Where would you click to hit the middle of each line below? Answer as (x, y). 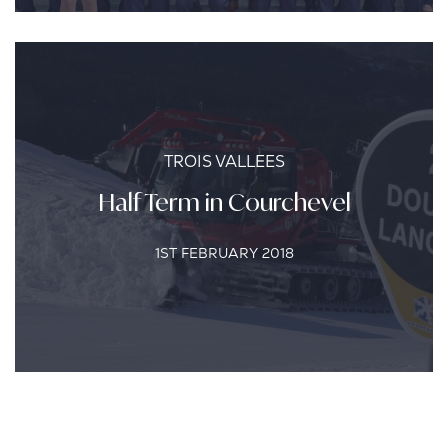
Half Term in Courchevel (224, 202)
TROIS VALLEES (224, 161)
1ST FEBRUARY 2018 (224, 253)
